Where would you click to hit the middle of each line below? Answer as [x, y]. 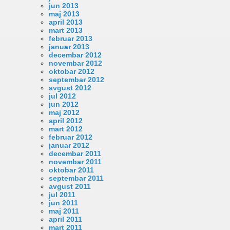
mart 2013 [66, 30]
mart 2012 [66, 129]
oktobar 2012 [72, 71]
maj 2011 [64, 211]
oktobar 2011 [71, 170]
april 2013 [66, 22]
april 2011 [65, 219]
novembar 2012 [75, 63]
